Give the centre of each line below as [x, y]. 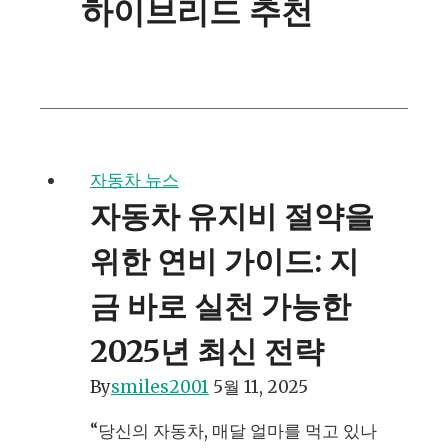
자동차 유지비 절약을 [231, 216]
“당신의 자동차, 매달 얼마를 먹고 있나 [233, 431]
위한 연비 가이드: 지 [224, 261]
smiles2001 [159, 387]
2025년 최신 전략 [206, 351]
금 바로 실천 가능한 [220, 306]
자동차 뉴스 [134, 180]
